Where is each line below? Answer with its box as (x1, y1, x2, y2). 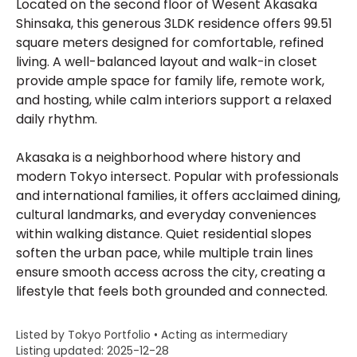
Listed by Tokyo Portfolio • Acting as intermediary (16, 327, 288, 343)
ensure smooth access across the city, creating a (16, 263, 325, 281)
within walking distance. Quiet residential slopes (16, 225, 312, 243)
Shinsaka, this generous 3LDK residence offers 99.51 (16, 14, 332, 33)
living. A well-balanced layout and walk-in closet (16, 53, 317, 71)
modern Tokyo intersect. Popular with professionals (16, 167, 339, 186)
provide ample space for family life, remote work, (16, 72, 324, 90)
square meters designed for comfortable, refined (16, 33, 324, 52)
